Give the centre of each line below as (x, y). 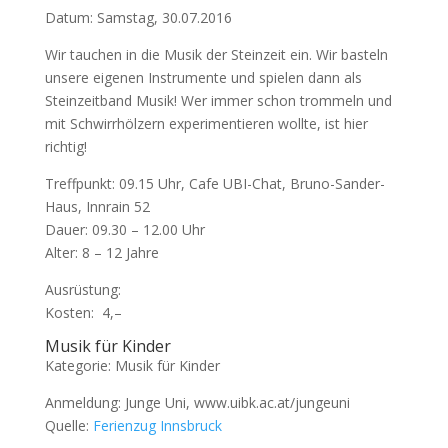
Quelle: (68, 425)
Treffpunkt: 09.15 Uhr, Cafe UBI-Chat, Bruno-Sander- (214, 183)
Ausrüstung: (82, 289)
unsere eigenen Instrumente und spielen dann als (203, 77)
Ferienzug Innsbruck (157, 425)
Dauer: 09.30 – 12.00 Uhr (124, 229)
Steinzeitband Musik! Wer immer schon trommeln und (218, 100)
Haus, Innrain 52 (97, 206)
